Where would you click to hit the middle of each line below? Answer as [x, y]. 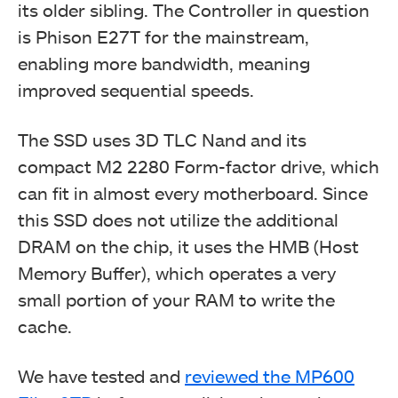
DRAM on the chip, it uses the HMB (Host [188, 246]
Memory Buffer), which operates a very [177, 273]
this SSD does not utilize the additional [178, 219]
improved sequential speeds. [136, 90]
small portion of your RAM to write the [176, 299]
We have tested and [101, 376]
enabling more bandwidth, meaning [164, 63]
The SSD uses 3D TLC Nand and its [162, 139]
